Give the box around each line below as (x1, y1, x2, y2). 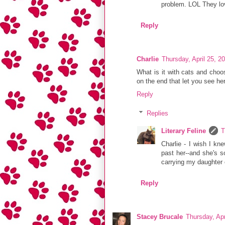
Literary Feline (161, 127, 206, 135)
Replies (146, 109, 168, 117)
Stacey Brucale (137, 212, 183, 220)
